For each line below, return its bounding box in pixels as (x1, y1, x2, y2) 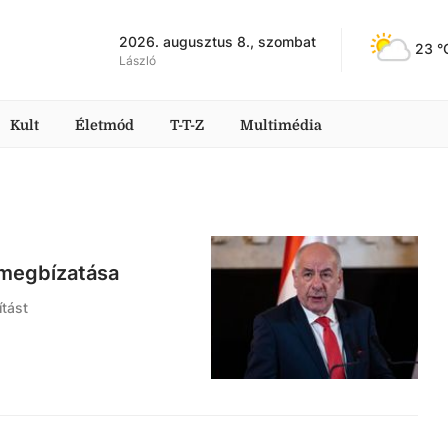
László (119, 52, 156, 68)
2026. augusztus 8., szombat (119, 32, 316, 50)
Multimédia (240, 117, 322, 133)
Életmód (75, 117, 134, 133)
